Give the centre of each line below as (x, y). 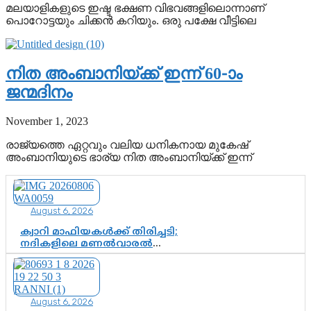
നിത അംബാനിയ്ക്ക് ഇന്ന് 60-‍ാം (124, 73)
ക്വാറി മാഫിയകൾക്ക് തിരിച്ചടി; (99, 233)
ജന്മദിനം (39, 92)
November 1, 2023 (47, 121)
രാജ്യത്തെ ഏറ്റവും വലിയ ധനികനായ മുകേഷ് (127, 145)
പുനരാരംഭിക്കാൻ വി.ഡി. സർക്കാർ (112, 256)
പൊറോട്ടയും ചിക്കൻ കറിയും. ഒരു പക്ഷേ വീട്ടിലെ (131, 20)
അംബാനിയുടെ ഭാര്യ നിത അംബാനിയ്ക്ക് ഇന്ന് (129, 158)
